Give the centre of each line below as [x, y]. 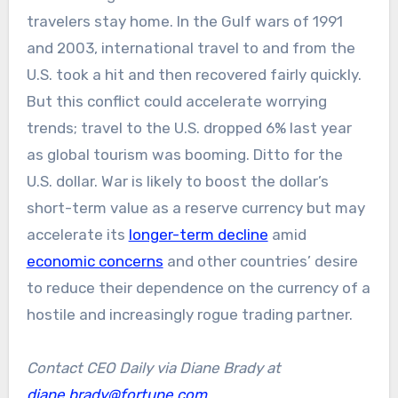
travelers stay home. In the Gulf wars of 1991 [184, 21]
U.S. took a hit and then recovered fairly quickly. [194, 74]
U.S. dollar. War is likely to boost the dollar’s [177, 181]
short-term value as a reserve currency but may [195, 207]
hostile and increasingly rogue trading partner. [189, 314]
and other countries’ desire [260, 261]
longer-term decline [198, 234]
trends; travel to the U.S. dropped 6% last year [189, 127]
